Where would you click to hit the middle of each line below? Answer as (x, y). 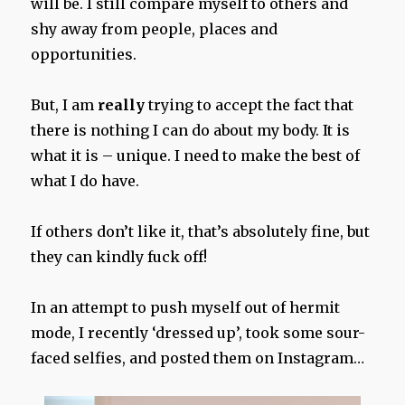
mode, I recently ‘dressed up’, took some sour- (198, 333)
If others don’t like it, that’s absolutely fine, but (201, 232)
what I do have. (85, 181)
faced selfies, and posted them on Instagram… (198, 358)
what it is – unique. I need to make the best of (196, 156)
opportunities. (84, 55)
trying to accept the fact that (250, 105)
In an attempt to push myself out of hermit (186, 308)
